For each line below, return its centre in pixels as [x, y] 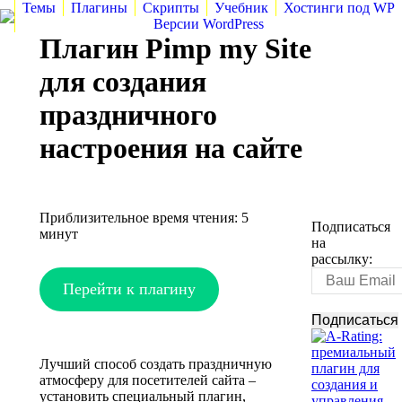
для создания [123, 82]
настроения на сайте [171, 148]
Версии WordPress [208, 24]
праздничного [128, 115]
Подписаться [351, 227]
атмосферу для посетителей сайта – [148, 380]
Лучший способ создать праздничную [156, 364]
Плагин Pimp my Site [175, 48]
